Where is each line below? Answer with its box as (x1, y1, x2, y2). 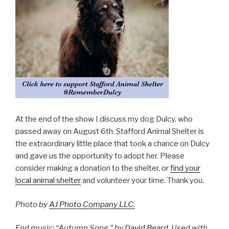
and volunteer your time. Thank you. (81, 176, 204, 185)
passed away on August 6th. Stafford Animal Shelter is (15, 127, 204, 136)
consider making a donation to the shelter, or (15, 164, 170, 173)
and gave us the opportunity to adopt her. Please (15, 151, 185, 161)
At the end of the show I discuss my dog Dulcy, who (15, 114, 193, 124)
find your (170, 164, 200, 173)
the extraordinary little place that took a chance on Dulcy (15, 139, 210, 148)
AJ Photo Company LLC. (49, 199, 135, 209)
